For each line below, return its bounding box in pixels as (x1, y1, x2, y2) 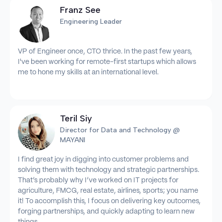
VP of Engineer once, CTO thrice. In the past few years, (18, 48, 192, 55)
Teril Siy (60, 112, 93, 124)
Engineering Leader (60, 17, 122, 26)
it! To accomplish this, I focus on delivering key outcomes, (18, 197, 201, 205)
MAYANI (60, 135, 86, 144)
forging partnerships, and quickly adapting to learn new (18, 208, 195, 215)
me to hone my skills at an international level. (18, 68, 159, 76)
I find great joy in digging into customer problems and (18, 156, 189, 163)
